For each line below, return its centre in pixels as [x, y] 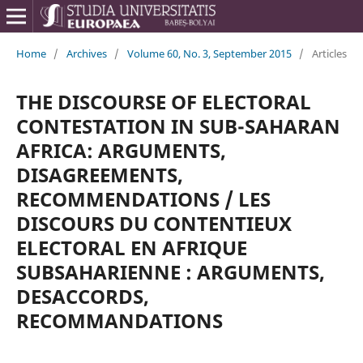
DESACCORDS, [82, 296]
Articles [329, 53]
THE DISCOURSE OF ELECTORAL [163, 101]
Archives [86, 53]
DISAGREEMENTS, [99, 174]
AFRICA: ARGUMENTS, [121, 150]
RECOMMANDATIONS [119, 320]
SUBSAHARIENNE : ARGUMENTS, [170, 271]
